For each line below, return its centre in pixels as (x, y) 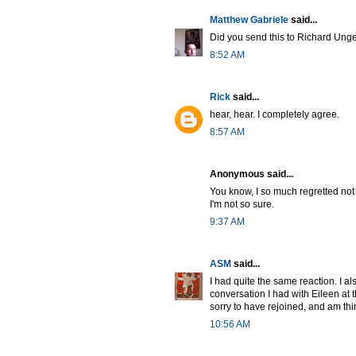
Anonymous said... (252, 174)
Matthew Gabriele (249, 20)
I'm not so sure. (242, 205)
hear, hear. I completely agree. (275, 115)
